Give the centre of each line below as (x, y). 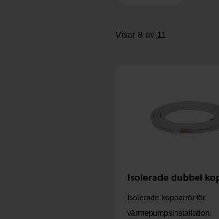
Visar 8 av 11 (141, 35)
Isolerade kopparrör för (166, 198)
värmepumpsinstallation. (169, 213)
